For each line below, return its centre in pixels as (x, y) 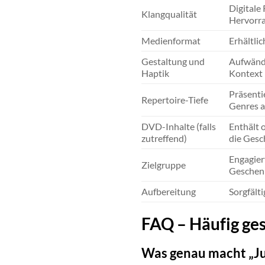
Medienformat (171, 41)
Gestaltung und (173, 62)
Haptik (155, 73)
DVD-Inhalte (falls (179, 127)
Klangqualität (169, 14)
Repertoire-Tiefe (175, 100)
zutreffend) (164, 138)
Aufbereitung (169, 192)
